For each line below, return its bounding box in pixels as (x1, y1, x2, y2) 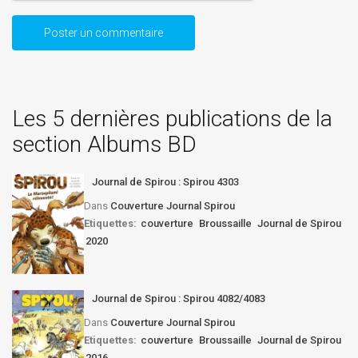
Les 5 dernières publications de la (12, 105, 332, 132)
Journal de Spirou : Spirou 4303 (92, 175, 239, 188)
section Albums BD (12, 130, 197, 157)
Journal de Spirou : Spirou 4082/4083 (92, 292, 265, 304)
